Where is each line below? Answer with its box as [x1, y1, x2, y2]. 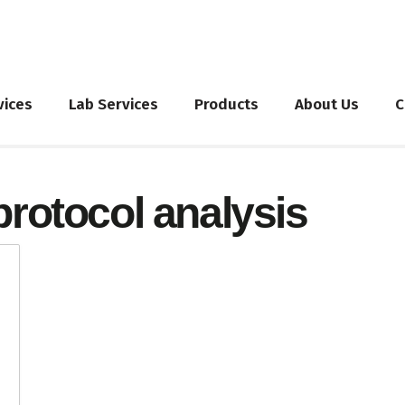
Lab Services [69, 94, 158, 114]
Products [194, 94, 259, 114]
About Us [295, 94, 359, 114]
